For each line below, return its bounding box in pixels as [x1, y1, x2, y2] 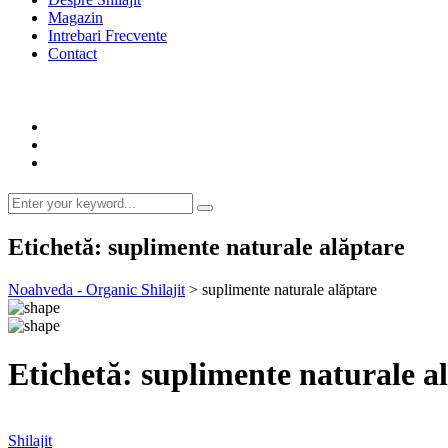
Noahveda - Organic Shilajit [8, 280, 185, 298]
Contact [48, 44, 97, 62]
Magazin [48, 8, 103, 26]
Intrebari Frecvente [48, 26, 167, 44]
